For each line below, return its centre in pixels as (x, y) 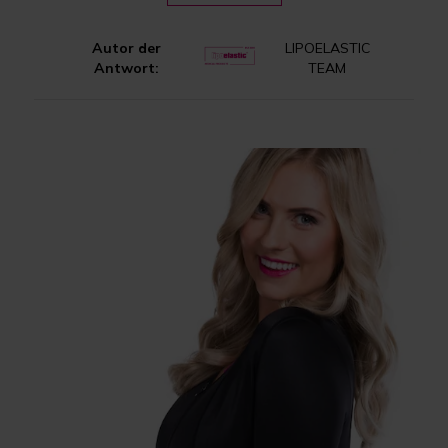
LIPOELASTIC (327, 47)
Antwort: (126, 67)
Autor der (126, 47)
